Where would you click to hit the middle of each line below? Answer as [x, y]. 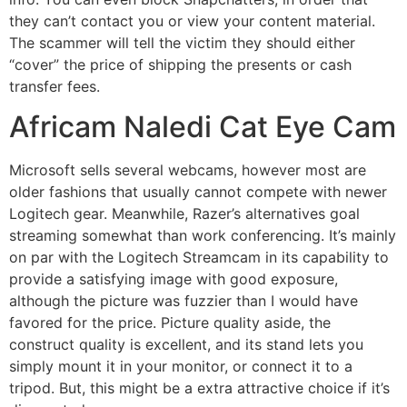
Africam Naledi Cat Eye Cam [203, 127]
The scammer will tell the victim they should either [182, 42]
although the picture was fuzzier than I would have [184, 301]
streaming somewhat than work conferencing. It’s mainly [203, 236]
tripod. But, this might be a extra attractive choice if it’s [199, 388]
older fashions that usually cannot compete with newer [198, 192]
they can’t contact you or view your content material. [192, 20]
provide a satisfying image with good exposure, [174, 279]
